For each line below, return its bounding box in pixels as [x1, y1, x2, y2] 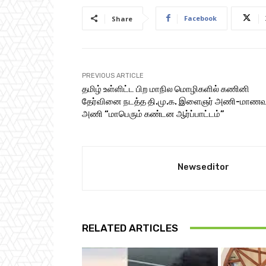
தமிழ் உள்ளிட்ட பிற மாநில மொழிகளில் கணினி [82, 83, 249, 94]
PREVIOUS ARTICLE [82, 71, 144, 80]
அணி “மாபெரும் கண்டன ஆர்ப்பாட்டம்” [82, 108, 224, 119]
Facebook [184, 13, 217, 23]
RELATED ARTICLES [82, 221, 178, 234]
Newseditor [178, 161, 229, 172]
